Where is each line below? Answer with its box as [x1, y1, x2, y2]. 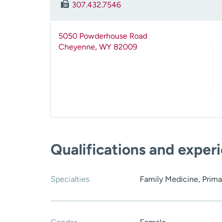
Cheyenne [58, 42, 95, 52]
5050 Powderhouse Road [58, 31, 147, 41]
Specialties [51, 174, 89, 184]
